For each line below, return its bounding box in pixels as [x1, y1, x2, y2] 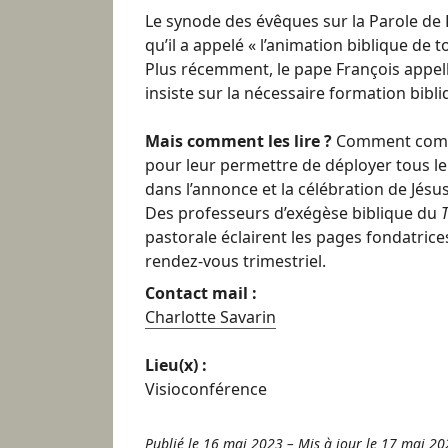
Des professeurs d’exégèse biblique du [145, 201, 441, 224]
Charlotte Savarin [145, 305, 276, 328]
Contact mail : [145, 281, 257, 304]
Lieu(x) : [145, 353, 207, 376]
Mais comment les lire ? [145, 129, 336, 152]
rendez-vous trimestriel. [145, 249, 326, 272]
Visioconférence [145, 377, 267, 400]
